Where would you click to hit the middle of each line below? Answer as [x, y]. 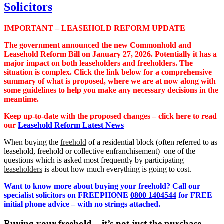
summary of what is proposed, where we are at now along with [110, 81]
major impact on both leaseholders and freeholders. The [98, 63]
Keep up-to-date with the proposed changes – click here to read [110, 116]
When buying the [32, 142]
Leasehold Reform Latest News [71, 125]
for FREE [194, 195]
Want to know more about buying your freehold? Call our [102, 186]
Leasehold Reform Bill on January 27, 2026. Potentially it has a [110, 54]
